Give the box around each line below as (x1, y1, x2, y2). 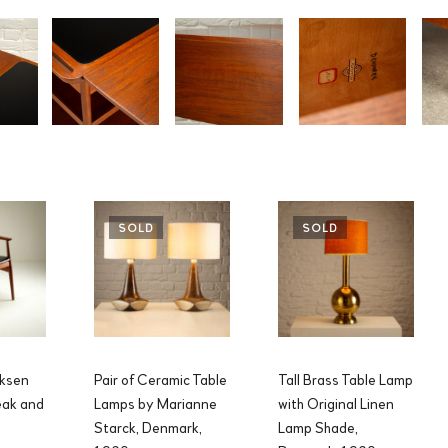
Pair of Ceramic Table (94, 370, 228, 389)
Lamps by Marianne (94, 394, 218, 413)
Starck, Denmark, (94, 418, 203, 437)
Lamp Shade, (277, 418, 358, 437)
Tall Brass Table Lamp (277, 370, 413, 389)
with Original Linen (277, 394, 394, 413)
